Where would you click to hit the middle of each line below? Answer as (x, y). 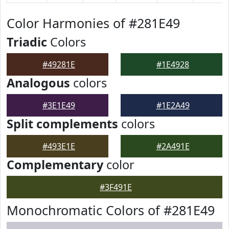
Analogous (38, 83)
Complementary (55, 165)
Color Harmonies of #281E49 (93, 23)
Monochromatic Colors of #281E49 (111, 210)
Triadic (27, 42)
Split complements (62, 124)
